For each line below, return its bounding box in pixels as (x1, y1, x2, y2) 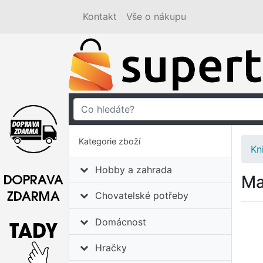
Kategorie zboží (79, 136, 140, 146)
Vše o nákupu (126, 11, 186, 22)
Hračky (95, 241, 127, 254)
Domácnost (95, 215, 147, 228)
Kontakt (83, 11, 117, 22)
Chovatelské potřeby (95, 190, 189, 202)
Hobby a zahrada (95, 164, 173, 176)
